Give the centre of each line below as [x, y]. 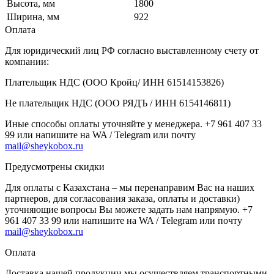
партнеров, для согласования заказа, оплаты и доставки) [122, 198]
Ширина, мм [33, 17]
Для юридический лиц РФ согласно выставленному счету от [132, 50]
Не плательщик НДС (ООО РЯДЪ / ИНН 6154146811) [118, 103]
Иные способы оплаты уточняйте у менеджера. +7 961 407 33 [133, 124]
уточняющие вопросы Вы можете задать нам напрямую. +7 [129, 209]
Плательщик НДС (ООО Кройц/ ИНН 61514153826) [114, 82]
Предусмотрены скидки [55, 166]
